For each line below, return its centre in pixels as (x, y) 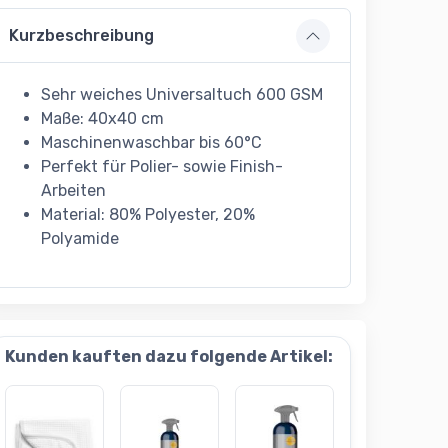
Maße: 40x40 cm (102, 119)
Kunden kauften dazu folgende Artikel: (169, 357)
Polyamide (79, 239)
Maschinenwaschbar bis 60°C (151, 143)
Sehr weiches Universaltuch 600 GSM (181, 95)
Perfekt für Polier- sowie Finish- (161, 167)
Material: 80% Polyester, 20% (147, 215)
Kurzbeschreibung (81, 36)
